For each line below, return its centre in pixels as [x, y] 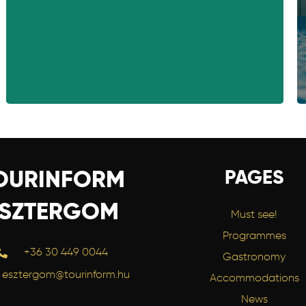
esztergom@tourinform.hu [66, 275]
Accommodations [254, 279]
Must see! [254, 215]
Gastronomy [254, 258]
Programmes [254, 236]
